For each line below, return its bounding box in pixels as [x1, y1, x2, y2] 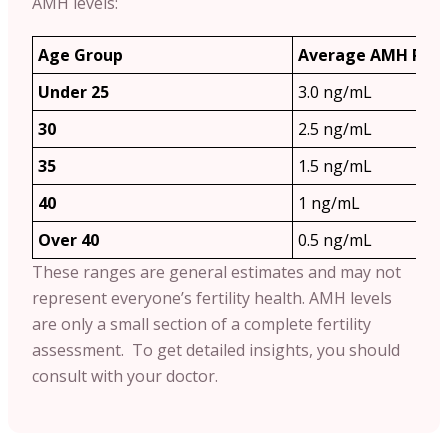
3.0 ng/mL [298, 80, 372, 103]
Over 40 [38, 228, 99, 251]
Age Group [38, 43, 123, 66]
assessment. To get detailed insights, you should [32, 338, 400, 361]
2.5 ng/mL [298, 117, 372, 140]
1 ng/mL [298, 191, 360, 214]
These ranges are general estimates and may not [32, 260, 401, 283]
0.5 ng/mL [298, 228, 372, 251]
